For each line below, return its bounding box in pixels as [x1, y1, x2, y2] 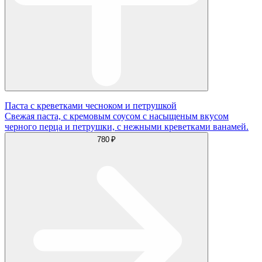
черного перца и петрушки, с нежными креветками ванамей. [5, 121, 249, 132]
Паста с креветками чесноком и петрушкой [5, 100, 177, 111]
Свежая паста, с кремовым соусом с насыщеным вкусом [5, 111, 229, 121]
